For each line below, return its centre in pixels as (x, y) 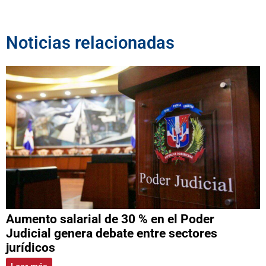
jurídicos (31, 248)
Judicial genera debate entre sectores (112, 234)
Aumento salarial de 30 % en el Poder (110, 219)
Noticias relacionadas (90, 43)
